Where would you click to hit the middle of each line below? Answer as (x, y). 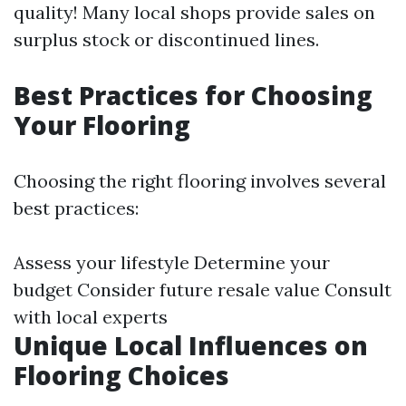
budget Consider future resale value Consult (203, 290)
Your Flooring (102, 125)
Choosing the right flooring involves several (200, 181)
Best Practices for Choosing (193, 95)
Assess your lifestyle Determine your (172, 262)
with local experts (91, 317)
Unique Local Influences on (191, 345)
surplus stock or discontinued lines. (166, 39)
